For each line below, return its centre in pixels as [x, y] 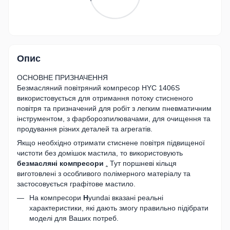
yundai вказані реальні [126, 197]
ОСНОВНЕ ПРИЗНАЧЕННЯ [62, 77]
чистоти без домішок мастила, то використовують [100, 153]
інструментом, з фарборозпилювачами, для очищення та [114, 118]
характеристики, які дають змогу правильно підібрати [119, 208]
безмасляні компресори [61, 163]
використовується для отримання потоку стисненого [105, 98]
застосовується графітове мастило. [76, 184]
